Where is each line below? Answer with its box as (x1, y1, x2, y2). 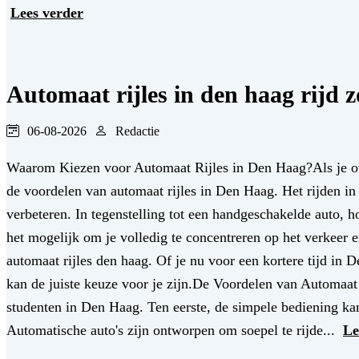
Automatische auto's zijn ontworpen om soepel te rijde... (6, 322, 339, 339)
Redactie (115, 124, 159, 139)
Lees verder (10, 5, 83, 22)
